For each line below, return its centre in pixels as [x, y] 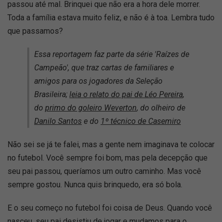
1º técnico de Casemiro [141, 121]
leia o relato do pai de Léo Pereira [126, 94]
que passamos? [35, 31]
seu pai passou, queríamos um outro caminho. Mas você [104, 171]
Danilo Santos [58, 121]
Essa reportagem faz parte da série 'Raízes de [112, 54]
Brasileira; [52, 94]
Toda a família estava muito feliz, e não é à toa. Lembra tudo [111, 18]
